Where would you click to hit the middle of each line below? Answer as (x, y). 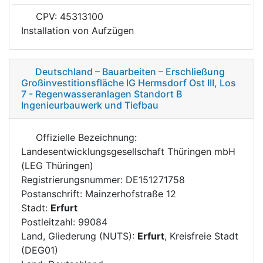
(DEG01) (40, 250)
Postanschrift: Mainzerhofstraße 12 (99, 193)
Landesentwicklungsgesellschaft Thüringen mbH (128, 151)
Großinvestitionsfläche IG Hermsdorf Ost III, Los (129, 82)
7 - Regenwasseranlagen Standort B (102, 94)
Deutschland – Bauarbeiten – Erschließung (130, 71)
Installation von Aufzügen (77, 30)
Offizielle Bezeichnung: (85, 137)
